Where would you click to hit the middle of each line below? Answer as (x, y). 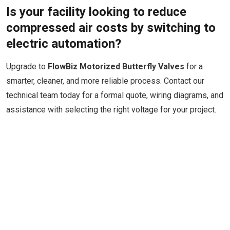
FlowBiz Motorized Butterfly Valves (116, 66)
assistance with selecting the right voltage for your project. (111, 110)
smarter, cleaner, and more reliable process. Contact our (105, 81)
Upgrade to (27, 66)
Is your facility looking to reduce (96, 12)
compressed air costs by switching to (111, 28)
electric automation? (64, 44)
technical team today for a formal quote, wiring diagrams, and (115, 95)
